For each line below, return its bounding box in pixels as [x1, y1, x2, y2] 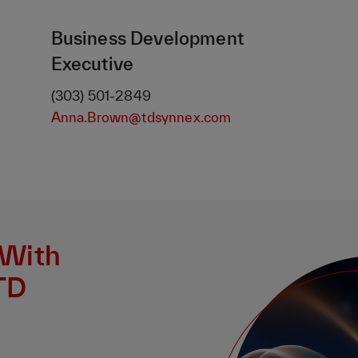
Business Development [50, 28, 244, 49]
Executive [50, 54, 134, 74]
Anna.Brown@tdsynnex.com [50, 109, 232, 125]
